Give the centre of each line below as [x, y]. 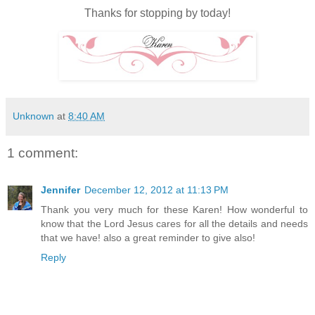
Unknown [33, 116]
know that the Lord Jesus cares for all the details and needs [174, 223]
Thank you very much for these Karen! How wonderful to [174, 209]
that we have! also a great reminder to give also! [148, 237]
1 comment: [43, 153]
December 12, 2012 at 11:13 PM [156, 189]
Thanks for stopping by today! [157, 13]
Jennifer [60, 189]
